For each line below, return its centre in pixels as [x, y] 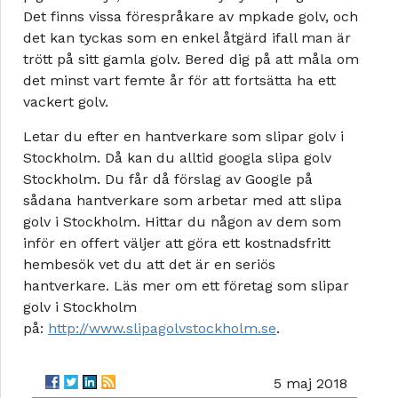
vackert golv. [66, 102]
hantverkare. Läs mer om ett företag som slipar [186, 286]
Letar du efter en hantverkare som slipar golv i [183, 137]
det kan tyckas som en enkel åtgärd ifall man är [187, 38]
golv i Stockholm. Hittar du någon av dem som [182, 222]
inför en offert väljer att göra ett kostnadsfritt [177, 243]
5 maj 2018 [311, 384]
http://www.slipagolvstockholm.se [162, 329]
